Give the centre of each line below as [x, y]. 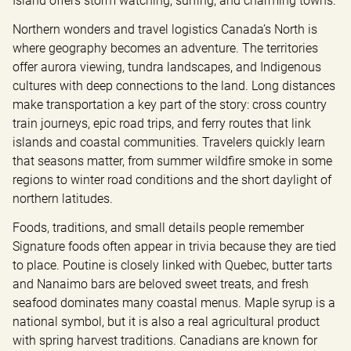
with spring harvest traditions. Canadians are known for [165, 340]
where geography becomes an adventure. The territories [165, 48]
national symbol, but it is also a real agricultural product [166, 321]
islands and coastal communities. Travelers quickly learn [169, 142]
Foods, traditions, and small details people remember [158, 227]
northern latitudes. [63, 198]
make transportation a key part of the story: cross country [170, 104]
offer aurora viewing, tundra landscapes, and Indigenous [167, 67]
